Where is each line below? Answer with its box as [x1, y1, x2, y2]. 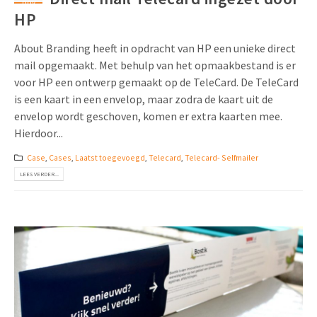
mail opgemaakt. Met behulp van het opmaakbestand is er [14, 58, 296, 73]
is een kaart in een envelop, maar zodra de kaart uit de [14, 92, 273, 107]
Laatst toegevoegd [74, 151, 145, 163]
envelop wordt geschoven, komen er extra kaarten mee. [14, 109, 282, 124]
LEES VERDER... [19, 171, 59, 178]
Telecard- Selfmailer [184, 151, 258, 163]
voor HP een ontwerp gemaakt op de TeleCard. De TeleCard [14, 75, 299, 90]
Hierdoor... [14, 126, 63, 141]
